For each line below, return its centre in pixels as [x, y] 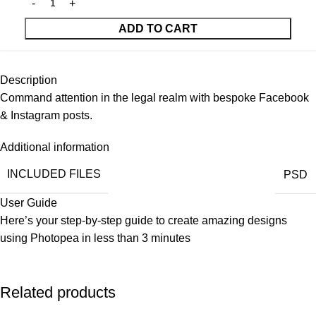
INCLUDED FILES [54, 174]
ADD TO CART [158, 29]
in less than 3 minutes [136, 238]
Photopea [56, 238]
